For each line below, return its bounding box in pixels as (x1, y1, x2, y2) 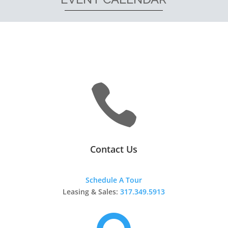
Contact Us (90, 143, 138, 156)
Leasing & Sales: (63, 187, 121, 197)
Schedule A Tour (85, 175, 142, 185)
